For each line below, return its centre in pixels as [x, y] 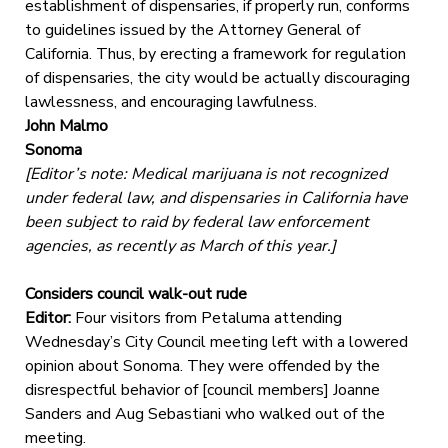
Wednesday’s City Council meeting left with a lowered [216, 341]
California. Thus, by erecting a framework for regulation [215, 53]
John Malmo [66, 125]
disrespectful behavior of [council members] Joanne [202, 389]
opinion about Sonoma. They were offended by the [202, 365]
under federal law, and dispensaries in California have [216, 197]
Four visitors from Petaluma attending [206, 317]
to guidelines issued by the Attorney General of [192, 29]
